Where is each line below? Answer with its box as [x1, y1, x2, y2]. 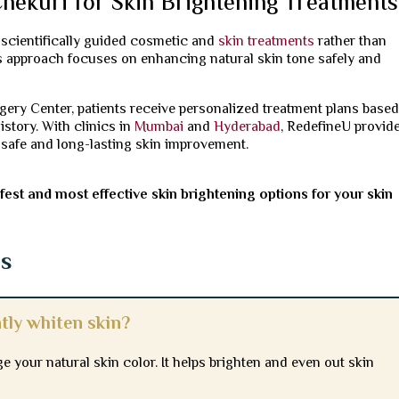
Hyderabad [214, 117, 281, 140]
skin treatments [218, 31, 315, 54]
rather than [314, 31, 387, 54]
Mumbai [134, 117, 184, 140]
